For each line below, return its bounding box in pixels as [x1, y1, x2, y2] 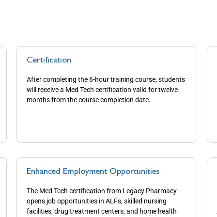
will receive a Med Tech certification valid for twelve [27, 86, 178, 94]
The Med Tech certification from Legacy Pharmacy [27, 186, 177, 195]
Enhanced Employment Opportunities [27, 168, 160, 176]
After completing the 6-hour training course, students [27, 76, 186, 84]
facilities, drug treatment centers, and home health [27, 207, 177, 215]
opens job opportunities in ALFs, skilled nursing [27, 197, 167, 205]
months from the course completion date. [27, 96, 151, 104]
